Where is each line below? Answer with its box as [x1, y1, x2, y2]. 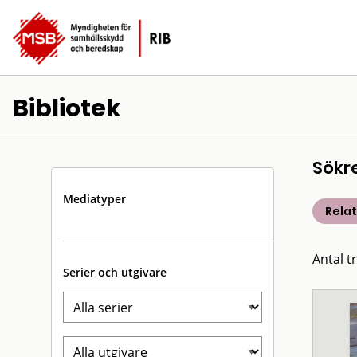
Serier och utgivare [63, 265, 167, 280]
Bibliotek [13, 92, 121, 125]
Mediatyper [63, 191, 126, 206]
